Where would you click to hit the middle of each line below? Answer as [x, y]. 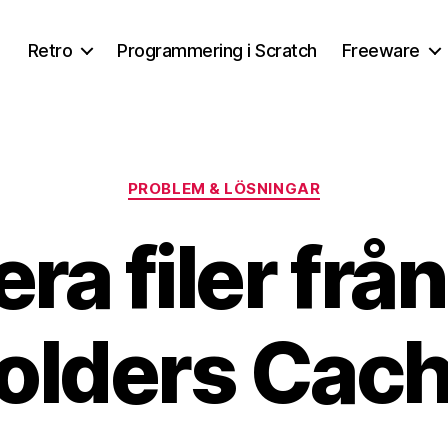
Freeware [380, 50]
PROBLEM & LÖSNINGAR [224, 188]
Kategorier [265, 179]
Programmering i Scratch [217, 50]
